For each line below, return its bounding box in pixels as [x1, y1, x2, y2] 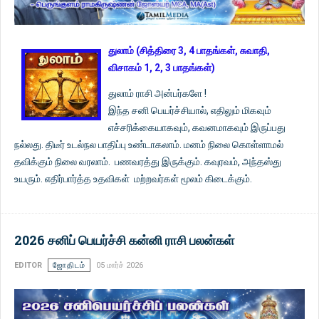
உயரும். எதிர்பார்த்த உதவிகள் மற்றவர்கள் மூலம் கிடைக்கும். [14, 172, 252, 184]
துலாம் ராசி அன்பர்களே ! [108, 87, 206, 99]
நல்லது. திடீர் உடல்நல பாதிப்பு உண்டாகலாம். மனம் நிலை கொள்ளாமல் [14, 138, 283, 150]
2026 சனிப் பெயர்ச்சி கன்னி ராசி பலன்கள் [14, 231, 234, 249]
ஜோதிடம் [53, 260, 85, 270]
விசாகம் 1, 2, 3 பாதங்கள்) [108, 61, 215, 73]
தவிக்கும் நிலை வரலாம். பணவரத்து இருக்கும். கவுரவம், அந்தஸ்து [14, 155, 281, 167]
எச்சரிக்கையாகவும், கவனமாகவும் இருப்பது [108, 121, 286, 133]
